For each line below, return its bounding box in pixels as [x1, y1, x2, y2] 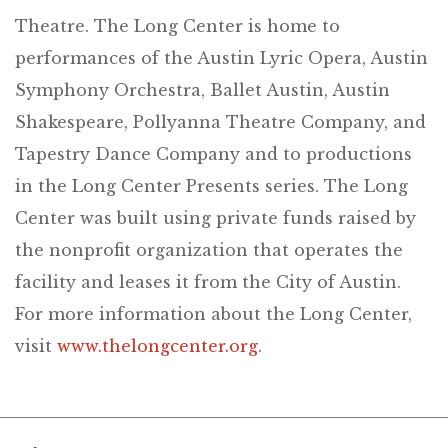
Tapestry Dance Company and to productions [15, 144, 412, 164]
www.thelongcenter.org [57, 336, 258, 356]
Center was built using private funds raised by [15, 208, 416, 228]
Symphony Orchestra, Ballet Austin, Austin [15, 80, 390, 100]
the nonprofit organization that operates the [15, 240, 403, 260]
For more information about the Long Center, [15, 304, 412, 324]
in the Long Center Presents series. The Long [15, 176, 408, 196]
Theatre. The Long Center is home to [15, 16, 340, 36]
